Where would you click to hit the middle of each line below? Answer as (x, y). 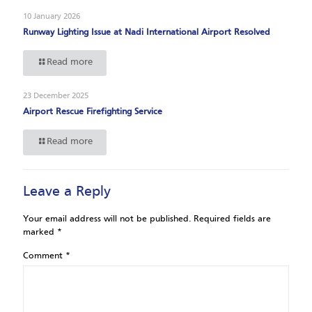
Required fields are (232, 219)
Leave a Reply (67, 192)
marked (40, 232)
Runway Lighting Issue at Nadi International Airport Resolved (147, 32)
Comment (44, 256)
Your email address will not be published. (107, 219)
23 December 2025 (56, 96)
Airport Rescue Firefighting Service (93, 112)
